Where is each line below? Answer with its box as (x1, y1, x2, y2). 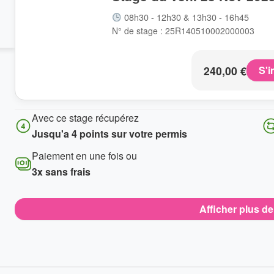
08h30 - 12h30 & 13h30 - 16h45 (122, 10, 250, 24)
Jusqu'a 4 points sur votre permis (32, 127, 187, 141)
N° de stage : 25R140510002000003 (112, 24, 254, 37)
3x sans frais (32, 165, 91, 179)
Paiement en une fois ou (32, 149, 137, 163)
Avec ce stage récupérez (32, 111, 139, 125)
